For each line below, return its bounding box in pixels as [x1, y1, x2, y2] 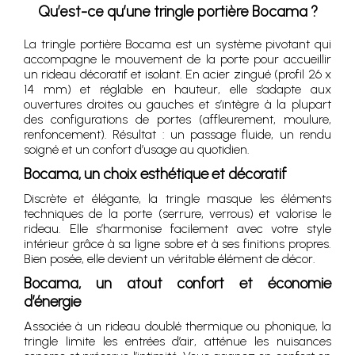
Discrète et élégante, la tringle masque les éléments [24, 191, 331, 206]
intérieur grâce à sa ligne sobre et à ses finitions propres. [24, 236, 331, 251]
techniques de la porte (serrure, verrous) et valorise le [24, 206, 331, 221]
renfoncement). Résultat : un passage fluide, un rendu [24, 127, 331, 142]
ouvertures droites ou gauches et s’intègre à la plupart [24, 97, 331, 112]
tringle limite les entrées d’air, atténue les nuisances [24, 334, 331, 349]
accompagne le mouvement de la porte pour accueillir [24, 52, 331, 67]
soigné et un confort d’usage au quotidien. [24, 142, 250, 157]
